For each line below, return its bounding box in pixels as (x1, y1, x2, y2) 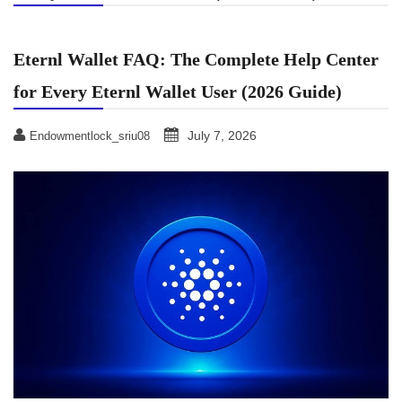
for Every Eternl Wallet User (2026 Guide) (13, 81, 342, 101)
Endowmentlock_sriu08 (30, 128, 150, 143)
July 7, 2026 (188, 127, 257, 143)
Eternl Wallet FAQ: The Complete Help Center (13, 48, 379, 69)
